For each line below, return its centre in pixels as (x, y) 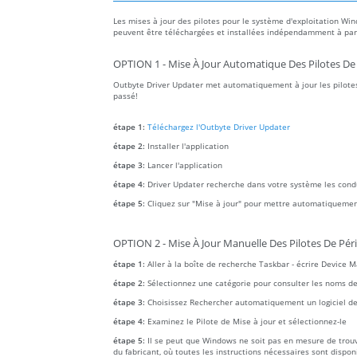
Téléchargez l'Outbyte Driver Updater (219, 127)
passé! (126, 96)
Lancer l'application (185, 165)
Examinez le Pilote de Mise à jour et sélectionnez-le (247, 322)
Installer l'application (188, 146)
